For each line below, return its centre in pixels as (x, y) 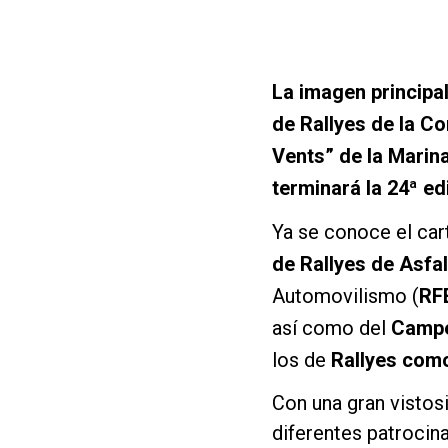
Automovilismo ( (345, 295)
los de (299, 359)
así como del (331, 327)
